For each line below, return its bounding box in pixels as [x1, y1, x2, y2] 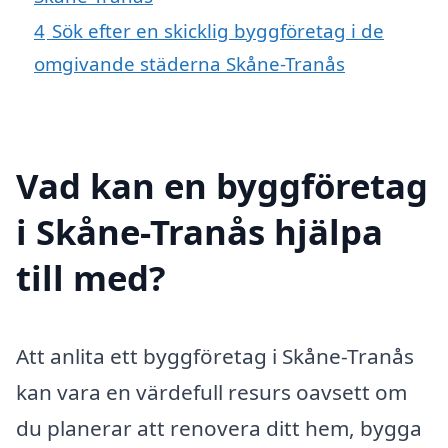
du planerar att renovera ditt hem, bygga [16, 413, 422, 442]
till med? [16, 253, 166, 301]
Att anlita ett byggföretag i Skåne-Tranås [16, 341, 414, 370]
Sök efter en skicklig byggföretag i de [52, 17, 384, 43]
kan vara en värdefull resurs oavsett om [16, 377, 407, 406]
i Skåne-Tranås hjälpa [16, 207, 383, 255]
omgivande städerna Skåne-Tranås [34, 50, 345, 76]
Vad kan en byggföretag [16, 161, 428, 209]
